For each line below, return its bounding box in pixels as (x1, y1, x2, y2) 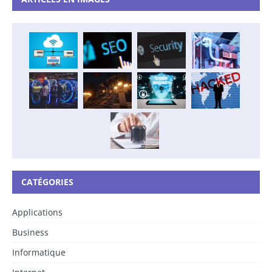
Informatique (12, 246, 66, 259)
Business (12, 226, 49, 239)
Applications (12, 206, 63, 219)
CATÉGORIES (21, 176, 73, 188)
